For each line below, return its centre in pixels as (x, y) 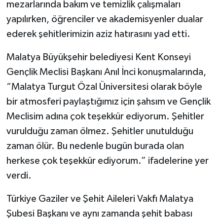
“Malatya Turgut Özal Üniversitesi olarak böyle (104, 87)
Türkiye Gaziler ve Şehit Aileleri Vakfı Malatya (100, 199)
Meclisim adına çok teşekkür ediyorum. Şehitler (105, 116)
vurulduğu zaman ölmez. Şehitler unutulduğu (100, 131)
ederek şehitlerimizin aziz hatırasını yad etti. (98, 34)
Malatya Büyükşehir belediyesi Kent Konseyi (98, 57)
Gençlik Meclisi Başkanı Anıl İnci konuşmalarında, (106, 72)
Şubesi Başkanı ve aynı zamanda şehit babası (99, 213)
